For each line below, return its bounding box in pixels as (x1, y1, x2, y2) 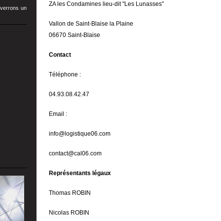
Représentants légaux (49, 170, 111, 177)
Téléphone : (49, 71, 81, 78)
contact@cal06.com (49, 150, 102, 157)
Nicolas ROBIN (49, 209, 89, 216)
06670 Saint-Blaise (49, 32, 100, 38)
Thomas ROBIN (49, 189, 91, 196)
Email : (49, 110, 67, 117)
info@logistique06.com (49, 130, 110, 137)
